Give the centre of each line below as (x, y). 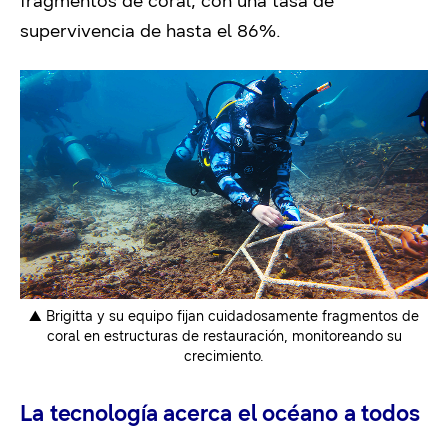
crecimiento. (224, 356)
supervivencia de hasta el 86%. (150, 30)
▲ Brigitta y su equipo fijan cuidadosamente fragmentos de (224, 316)
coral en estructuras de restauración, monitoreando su (224, 336)
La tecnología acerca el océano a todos (220, 413)
